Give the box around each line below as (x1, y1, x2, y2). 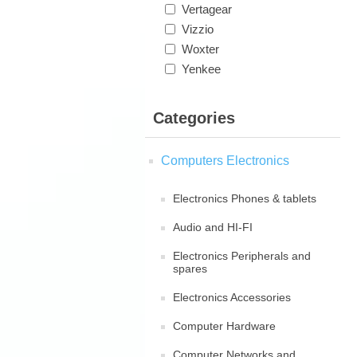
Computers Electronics (161, 154, 289, 167)
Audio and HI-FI (173, 221, 253, 233)
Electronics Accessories (173, 291, 291, 304)
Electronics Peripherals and (173, 249, 311, 262)
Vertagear (182, 2, 232, 16)
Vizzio (182, 22, 214, 36)
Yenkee (182, 62, 221, 76)
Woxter (182, 42, 219, 56)
